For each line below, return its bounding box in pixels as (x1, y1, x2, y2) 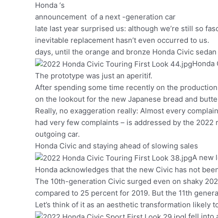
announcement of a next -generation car (35, 12, 178, 21)
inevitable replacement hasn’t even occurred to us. (35, 35, 211, 45)
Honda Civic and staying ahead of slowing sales (35, 141, 198, 150)
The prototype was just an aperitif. (35, 71, 154, 80)
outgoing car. (35, 129, 80, 139)
